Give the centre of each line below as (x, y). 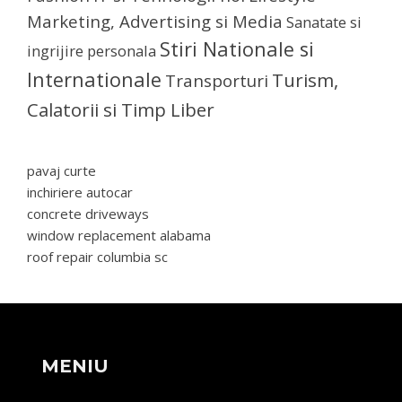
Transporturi (217, 80)
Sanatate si (324, 22)
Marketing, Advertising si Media (155, 21)
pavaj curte (61, 170)
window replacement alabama (119, 235)
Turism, (305, 79)
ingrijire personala (92, 50)
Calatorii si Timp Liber (121, 109)
